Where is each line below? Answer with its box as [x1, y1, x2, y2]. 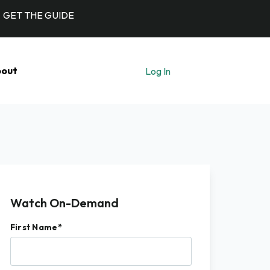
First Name [10, 222, 58, 233]
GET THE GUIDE [2, 9, 74, 21]
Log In [145, 64, 171, 77]
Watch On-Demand [10, 195, 119, 210]
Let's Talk [171, 64, 210, 77]
